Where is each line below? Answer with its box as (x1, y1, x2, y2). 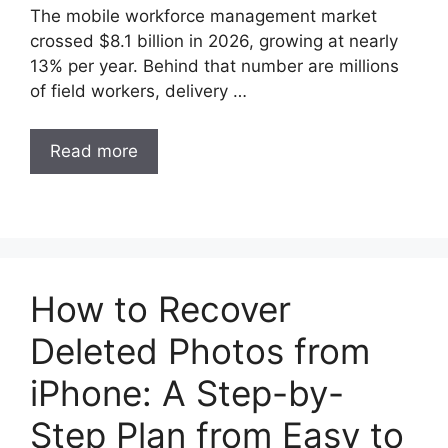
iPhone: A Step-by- (30, 372, 344, 414)
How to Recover (30, 288, 291, 330)
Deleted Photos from (30, 330, 370, 372)
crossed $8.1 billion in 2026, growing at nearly (30, 30, 398, 51)
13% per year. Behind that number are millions (30, 55, 399, 76)
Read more (50, 141, 138, 161)
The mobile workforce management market (30, 5, 377, 26)
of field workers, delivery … (30, 80, 247, 101)
